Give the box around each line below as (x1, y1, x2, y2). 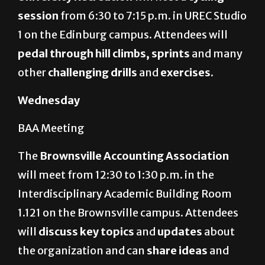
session (18, 9, 60, 23)
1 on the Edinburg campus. (18, 28, 152, 42)
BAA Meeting (18, 121, 85, 135)
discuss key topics (38, 225, 134, 239)
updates (157, 225, 202, 239)
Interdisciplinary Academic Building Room (18, 187, 232, 201)
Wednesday (18, 93, 80, 108)
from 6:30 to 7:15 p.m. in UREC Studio (60, 9, 247, 23)
